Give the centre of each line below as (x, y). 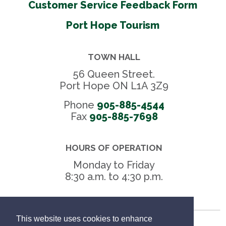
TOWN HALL (114, 57)
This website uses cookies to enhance (84, 219)
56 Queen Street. (114, 74)
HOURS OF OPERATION (114, 148)
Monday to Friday (114, 165)
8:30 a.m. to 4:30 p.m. (114, 177)
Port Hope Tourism (113, 25)
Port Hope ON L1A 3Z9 (114, 86)
